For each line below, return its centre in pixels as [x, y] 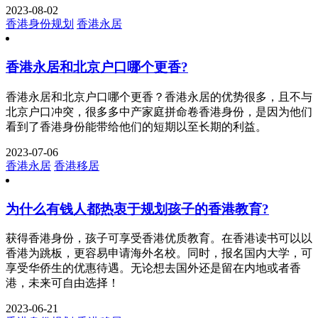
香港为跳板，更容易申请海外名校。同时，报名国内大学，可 [159, 253]
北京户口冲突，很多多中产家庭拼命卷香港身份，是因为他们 [159, 111]
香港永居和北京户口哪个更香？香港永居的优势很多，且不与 [159, 97]
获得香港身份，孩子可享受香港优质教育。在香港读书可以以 [159, 238]
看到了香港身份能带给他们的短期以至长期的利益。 [136, 126]
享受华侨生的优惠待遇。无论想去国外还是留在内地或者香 [153, 268]
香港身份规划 [40, 24]
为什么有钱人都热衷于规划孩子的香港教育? [137, 209]
